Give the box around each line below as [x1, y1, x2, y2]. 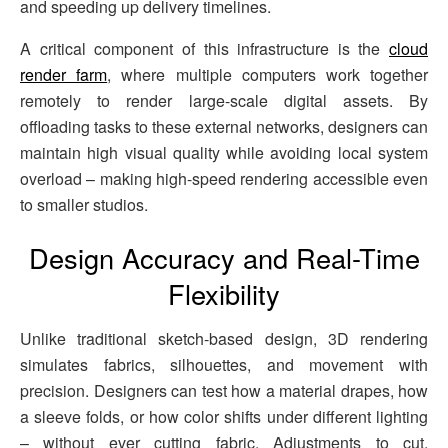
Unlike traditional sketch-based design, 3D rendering [20, 327, 428, 351]
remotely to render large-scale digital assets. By [20, 88, 428, 112]
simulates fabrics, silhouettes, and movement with [20, 353, 428, 377]
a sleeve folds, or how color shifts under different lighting [20, 405, 428, 429]
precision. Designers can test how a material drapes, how [20, 379, 428, 403]
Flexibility [168, 274, 280, 314]
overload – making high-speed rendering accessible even [20, 166, 428, 190]
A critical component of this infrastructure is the [20, 36, 389, 60]
